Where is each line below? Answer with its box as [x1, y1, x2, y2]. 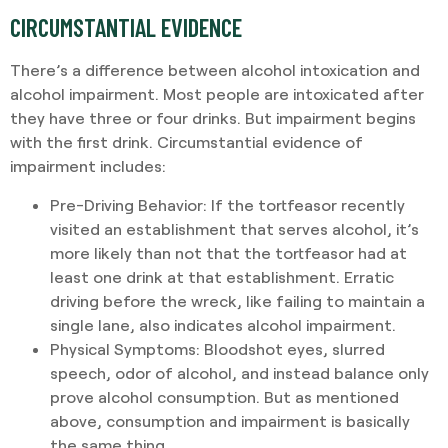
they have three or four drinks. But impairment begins [10, 108, 416, 128]
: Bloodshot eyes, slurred [196, 338, 385, 358]
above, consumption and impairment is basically [50, 410, 410, 430]
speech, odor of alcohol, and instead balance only [50, 362, 429, 382]
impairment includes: [10, 156, 166, 176]
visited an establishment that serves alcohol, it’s [50, 218, 419, 238]
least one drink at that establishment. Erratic [50, 266, 394, 286]
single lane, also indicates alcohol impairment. [50, 314, 396, 334]
